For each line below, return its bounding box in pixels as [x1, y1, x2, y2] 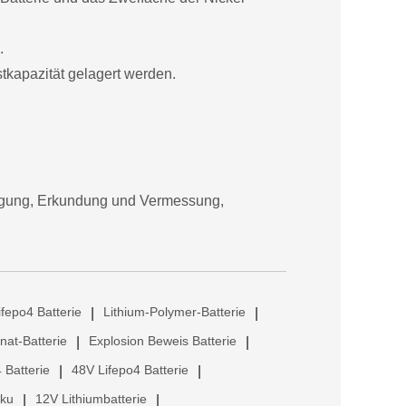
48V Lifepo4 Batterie [72, 362, 188, 377]
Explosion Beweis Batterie [89, 333, 237, 348]
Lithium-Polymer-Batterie [103, 304, 246, 319]
